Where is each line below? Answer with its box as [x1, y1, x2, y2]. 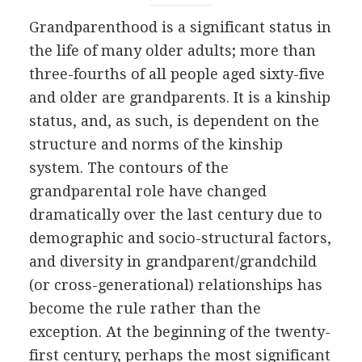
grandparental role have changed [28, 183, 267, 200]
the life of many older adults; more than [28, 42, 316, 59]
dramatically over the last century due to [28, 206, 322, 223]
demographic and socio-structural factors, [28, 229, 331, 246]
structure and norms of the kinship [28, 136, 283, 153]
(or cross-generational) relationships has [28, 276, 322, 293]
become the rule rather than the [28, 300, 261, 317]
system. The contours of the [28, 159, 229, 176]
